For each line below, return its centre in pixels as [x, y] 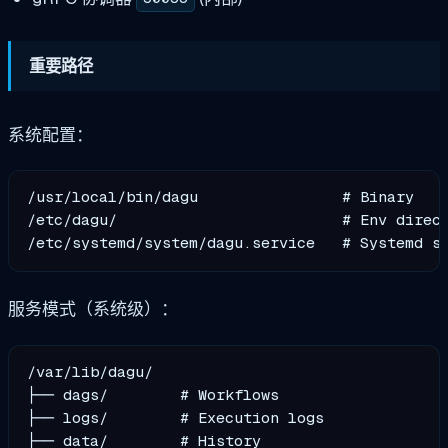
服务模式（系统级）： [93, 309]
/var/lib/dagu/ [90, 372]
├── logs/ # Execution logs [176, 418]
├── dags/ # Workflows [153, 395]
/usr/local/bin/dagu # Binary [221, 197]
